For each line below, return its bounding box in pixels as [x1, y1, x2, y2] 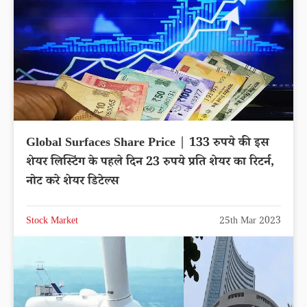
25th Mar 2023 [219, 214, 281, 230]
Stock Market [26, 214, 78, 230]
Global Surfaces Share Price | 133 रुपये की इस [26, 134, 269, 153]
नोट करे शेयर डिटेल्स [26, 172, 119, 192]
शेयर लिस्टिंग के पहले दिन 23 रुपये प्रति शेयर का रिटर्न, [26, 153, 274, 173]
